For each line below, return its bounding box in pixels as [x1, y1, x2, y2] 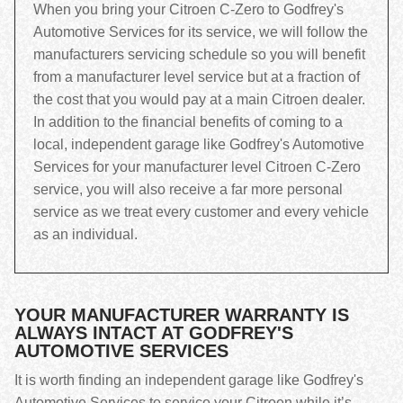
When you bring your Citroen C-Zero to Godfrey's [33, 2, 344, 17]
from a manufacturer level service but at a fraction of [33, 69, 360, 85]
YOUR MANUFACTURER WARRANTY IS [14, 305, 349, 325]
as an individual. [33, 227, 138, 242]
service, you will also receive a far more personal [33, 182, 343, 197]
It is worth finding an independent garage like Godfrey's [14, 372, 363, 388]
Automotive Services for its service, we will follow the [33, 24, 368, 40]
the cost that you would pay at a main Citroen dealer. [33, 92, 365, 107]
